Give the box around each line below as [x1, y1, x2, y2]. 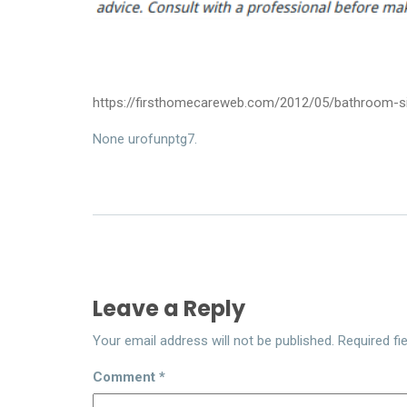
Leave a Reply [93, 293, 245, 323]
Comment [93, 368, 159, 385]
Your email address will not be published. [93, 332, 334, 349]
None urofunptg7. [93, 130, 197, 147]
